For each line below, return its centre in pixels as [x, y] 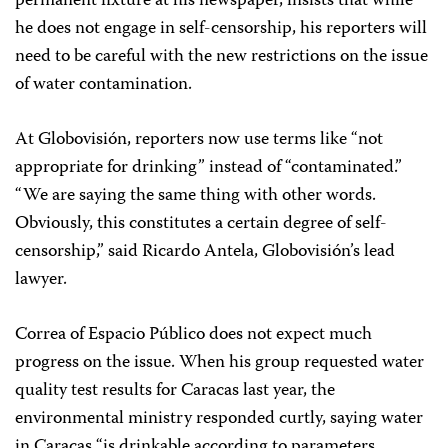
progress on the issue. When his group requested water [219, 362]
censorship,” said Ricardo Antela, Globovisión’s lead [205, 251]
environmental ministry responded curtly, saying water [219, 418]
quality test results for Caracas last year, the [175, 390]
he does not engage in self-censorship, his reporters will [221, 28]
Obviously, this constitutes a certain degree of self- [201, 223]
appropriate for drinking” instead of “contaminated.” [208, 167]
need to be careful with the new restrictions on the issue [221, 56]
